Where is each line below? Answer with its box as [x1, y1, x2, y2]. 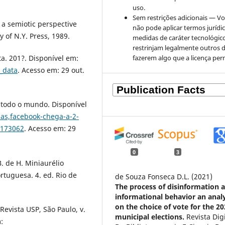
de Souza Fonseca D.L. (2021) [115, 171, 213, 181]
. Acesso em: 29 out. [18, 65, 84, 75]
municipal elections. [115, 211, 187, 221]
